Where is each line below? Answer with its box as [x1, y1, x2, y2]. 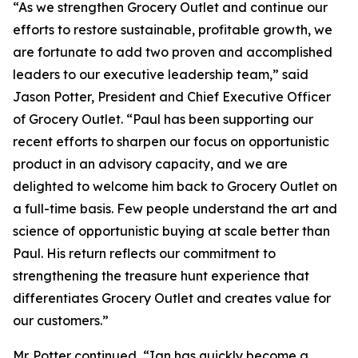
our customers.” [13, 312, 109, 328]
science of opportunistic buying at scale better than [13, 223, 330, 239]
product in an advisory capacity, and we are [13, 156, 288, 172]
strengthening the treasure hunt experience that [13, 268, 309, 284]
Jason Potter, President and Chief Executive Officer [13, 89, 331, 105]
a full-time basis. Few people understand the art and [13, 201, 337, 217]
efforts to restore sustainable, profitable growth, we [13, 22, 332, 38]
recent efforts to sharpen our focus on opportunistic [13, 133, 329, 149]
